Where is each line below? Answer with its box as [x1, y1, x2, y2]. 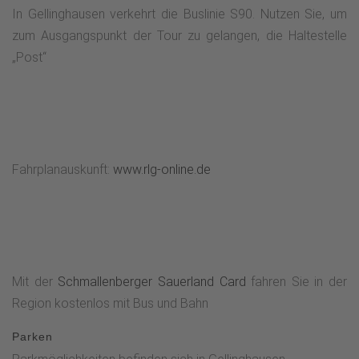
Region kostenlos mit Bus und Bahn [12, 295, 208, 311]
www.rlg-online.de [113, 161, 211, 177]
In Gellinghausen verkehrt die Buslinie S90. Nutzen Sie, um [12, 6, 347, 22]
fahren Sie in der [245, 273, 347, 289]
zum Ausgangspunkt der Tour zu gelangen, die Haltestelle [12, 27, 347, 43]
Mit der [12, 273, 53, 289]
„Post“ [12, 49, 46, 65]
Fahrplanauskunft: [12, 161, 113, 177]
